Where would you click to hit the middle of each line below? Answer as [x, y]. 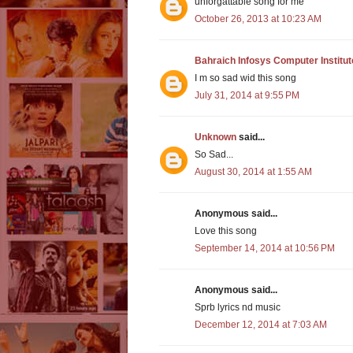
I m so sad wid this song [245, 78]
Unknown [216, 137]
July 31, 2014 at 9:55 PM [247, 96]
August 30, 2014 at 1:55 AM [253, 172]
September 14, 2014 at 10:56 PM [265, 249]
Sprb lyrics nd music [238, 308]
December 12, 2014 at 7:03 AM [261, 325]
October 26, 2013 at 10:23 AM [258, 19]
